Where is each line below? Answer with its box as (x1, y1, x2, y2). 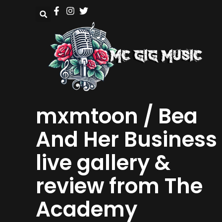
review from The (36, 171, 203, 201)
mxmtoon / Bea (36, 102, 198, 131)
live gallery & (36, 148, 170, 178)
